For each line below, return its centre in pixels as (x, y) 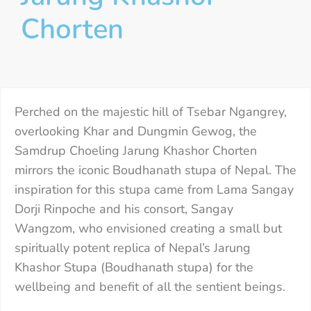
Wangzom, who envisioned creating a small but (148, 229)
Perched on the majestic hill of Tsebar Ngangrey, (151, 112)
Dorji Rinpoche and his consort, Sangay (124, 209)
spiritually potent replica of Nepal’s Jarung (133, 248)
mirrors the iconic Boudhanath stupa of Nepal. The (155, 170)
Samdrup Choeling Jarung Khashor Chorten (136, 151)
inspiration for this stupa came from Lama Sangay (154, 190)
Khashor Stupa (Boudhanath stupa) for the (134, 268)
